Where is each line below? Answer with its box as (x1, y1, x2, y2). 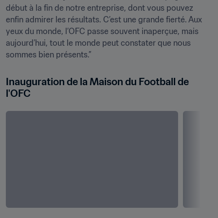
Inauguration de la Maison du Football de (6, 75, 189, 88)
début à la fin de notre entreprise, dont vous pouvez (6, 3, 193, 13)
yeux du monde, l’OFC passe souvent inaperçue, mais (6, 26, 199, 36)
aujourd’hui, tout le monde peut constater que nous (6, 38, 191, 48)
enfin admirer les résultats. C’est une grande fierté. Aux (6, 15, 202, 24)
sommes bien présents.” (6, 50, 91, 59)
